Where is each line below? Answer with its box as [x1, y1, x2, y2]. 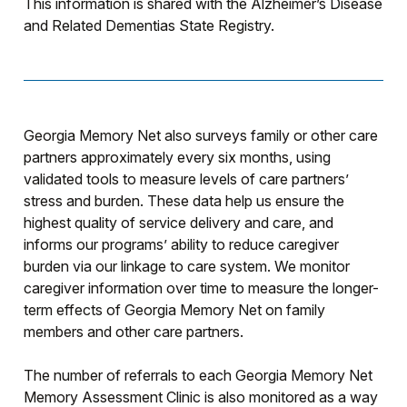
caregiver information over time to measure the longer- [24, 279, 380, 297]
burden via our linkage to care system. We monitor [24, 257, 351, 275]
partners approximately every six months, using [24, 148, 332, 166]
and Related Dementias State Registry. [24, 16, 275, 35]
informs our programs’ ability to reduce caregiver [24, 235, 340, 253]
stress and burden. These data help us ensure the [24, 192, 345, 210]
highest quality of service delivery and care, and [24, 213, 334, 232]
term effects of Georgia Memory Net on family [24, 301, 326, 319]
